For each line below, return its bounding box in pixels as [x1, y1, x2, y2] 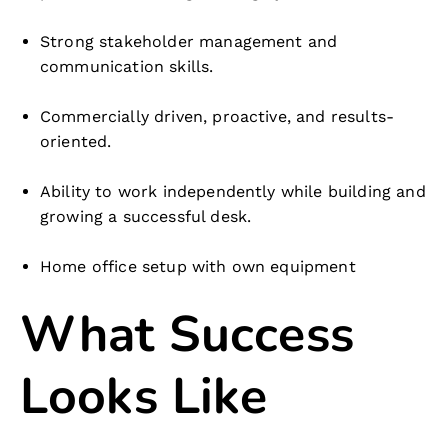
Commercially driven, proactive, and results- [40, 107, 395, 126]
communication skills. [40, 57, 214, 76]
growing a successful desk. [40, 207, 252, 226]
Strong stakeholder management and [40, 32, 338, 51]
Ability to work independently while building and [40, 182, 426, 201]
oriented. [40, 132, 112, 151]
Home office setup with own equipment [40, 257, 361, 276]
